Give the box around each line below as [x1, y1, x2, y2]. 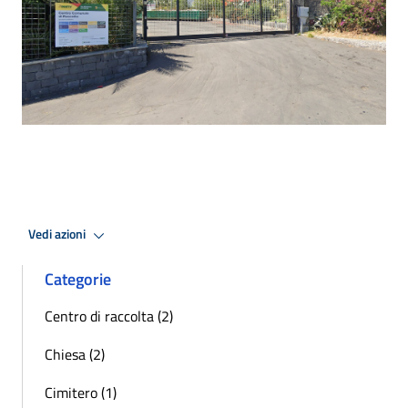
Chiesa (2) [45, 342, 105, 365]
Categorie [45, 266, 111, 291]
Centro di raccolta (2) [45, 304, 173, 327]
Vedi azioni [28, 224, 88, 245]
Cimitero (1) [45, 381, 117, 403]
